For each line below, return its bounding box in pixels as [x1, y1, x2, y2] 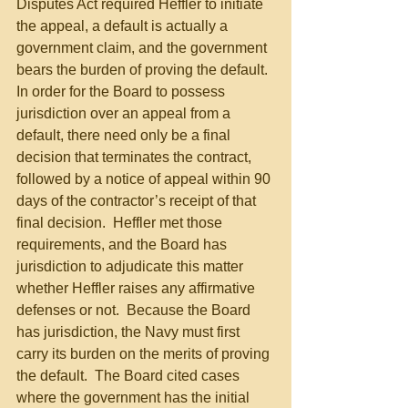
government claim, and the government [16, 40, 270, 56]
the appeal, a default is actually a [16, 18, 231, 34]
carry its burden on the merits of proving [16, 346, 273, 362]
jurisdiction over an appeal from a [16, 106, 234, 121]
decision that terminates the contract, [16, 149, 255, 165]
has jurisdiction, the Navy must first [16, 324, 243, 340]
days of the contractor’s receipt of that [16, 193, 260, 209]
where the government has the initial [16, 390, 253, 405]
